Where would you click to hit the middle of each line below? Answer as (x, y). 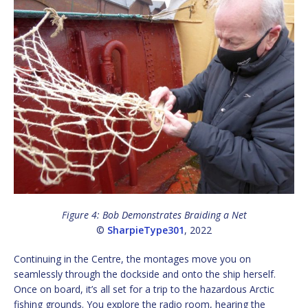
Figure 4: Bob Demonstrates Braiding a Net (154, 215)
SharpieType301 (146, 230)
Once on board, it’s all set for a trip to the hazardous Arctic (144, 289)
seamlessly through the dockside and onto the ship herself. (145, 274)
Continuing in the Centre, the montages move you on (132, 259)
